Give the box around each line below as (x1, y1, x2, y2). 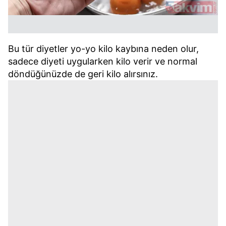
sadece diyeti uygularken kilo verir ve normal (8, 56, 197, 67)
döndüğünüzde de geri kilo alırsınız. (8, 69, 158, 80)
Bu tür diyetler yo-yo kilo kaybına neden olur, (8, 43, 199, 54)
